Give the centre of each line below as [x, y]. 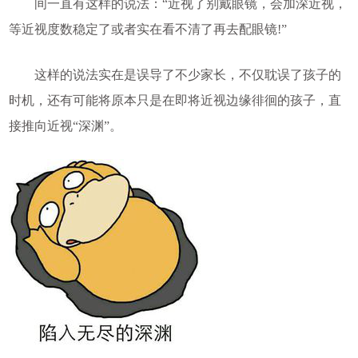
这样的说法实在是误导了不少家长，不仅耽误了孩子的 [175, 75]
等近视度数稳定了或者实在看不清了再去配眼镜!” [147, 30]
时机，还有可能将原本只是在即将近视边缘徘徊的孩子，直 [175, 101]
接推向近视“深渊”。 [65, 126]
